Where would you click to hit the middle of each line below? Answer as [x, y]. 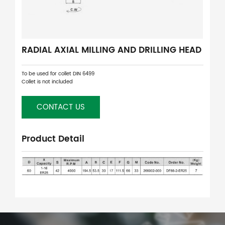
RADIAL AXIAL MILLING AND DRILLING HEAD [112, 50]
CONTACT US [61, 107]
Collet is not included [47, 82]
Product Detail [53, 139]
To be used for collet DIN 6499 [58, 74]
